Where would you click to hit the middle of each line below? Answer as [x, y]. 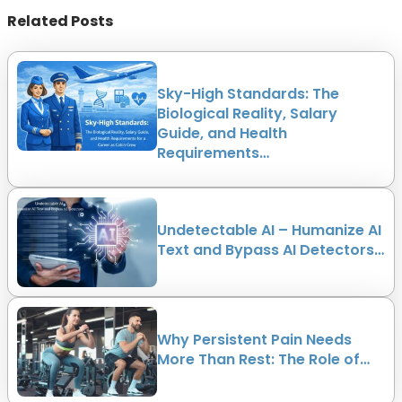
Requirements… [213, 153]
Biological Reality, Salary [247, 114]
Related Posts [60, 22]
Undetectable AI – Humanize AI [269, 231]
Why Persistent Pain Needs [254, 340]
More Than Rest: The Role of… [263, 360]
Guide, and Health [222, 134]
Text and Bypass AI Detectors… [271, 250]
